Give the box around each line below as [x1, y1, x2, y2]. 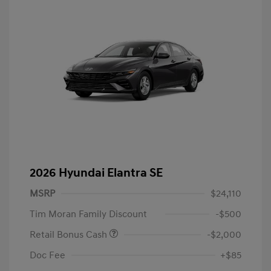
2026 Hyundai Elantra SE [30, 166, 163, 181]
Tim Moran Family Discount [30, 208, 147, 221]
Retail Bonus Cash [30, 229, 109, 241]
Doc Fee [30, 249, 65, 262]
